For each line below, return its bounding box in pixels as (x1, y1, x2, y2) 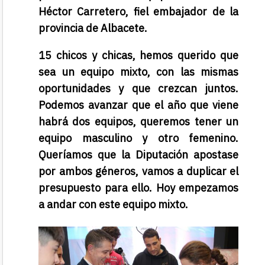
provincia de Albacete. (38, 21, 150, 35)
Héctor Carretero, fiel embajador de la (38, 5, 238, 19)
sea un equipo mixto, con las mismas (38, 65, 238, 79)
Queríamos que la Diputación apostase (38, 148, 238, 162)
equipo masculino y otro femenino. (38, 131, 238, 146)
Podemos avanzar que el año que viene (38, 98, 238, 112)
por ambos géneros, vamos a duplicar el (38, 164, 238, 179)
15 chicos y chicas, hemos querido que (38, 49, 238, 63)
